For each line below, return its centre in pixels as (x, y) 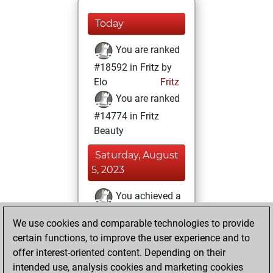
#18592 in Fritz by (133, 67)
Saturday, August (137, 155)
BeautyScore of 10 (133, 214)
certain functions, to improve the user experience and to (131, 238)
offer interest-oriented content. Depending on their (119, 253)
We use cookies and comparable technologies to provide (133, 223)
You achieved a (147, 196)
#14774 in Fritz (126, 116)
